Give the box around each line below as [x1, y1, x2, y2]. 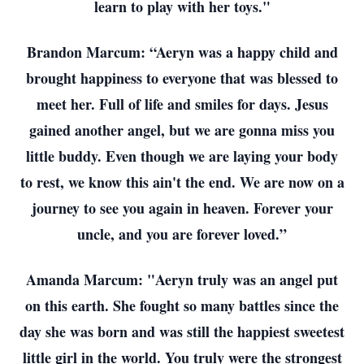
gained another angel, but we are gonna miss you [29, 119, 335, 141]
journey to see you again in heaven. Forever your [31, 197, 333, 219]
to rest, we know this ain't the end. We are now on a [19, 171, 344, 193]
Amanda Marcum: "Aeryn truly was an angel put [26, 269, 338, 290]
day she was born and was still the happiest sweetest [19, 321, 344, 342]
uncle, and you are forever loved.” [77, 223, 287, 245]
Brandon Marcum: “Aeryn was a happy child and [26, 41, 338, 63]
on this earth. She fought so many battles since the [25, 295, 339, 316]
